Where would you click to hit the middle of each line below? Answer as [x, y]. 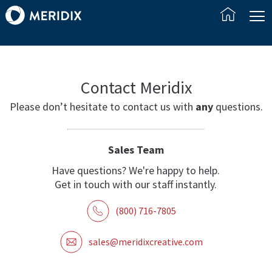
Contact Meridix [136, 87]
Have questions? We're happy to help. [136, 171]
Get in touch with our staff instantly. [136, 185]
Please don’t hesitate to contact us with [102, 107]
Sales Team [136, 149]
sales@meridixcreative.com [145, 242]
